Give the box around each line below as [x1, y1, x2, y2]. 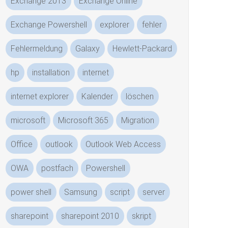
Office [11, 139, 33, 149]
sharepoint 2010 [61, 211, 120, 221]
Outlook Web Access [85, 139, 161, 149]
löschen [126, 92, 154, 101]
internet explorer [11, 92, 69, 101]
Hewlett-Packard [112, 44, 173, 53]
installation [32, 68, 70, 77]
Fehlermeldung [11, 44, 63, 53]
